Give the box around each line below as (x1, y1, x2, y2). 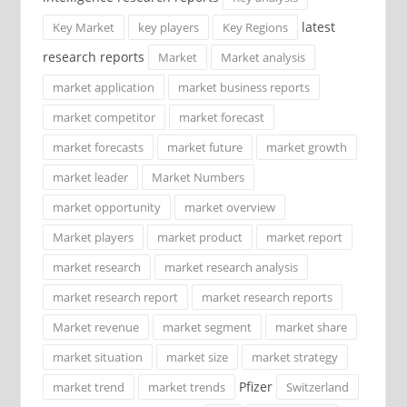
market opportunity (52, 199, 161, 216)
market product (156, 229, 243, 246)
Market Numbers (151, 169, 244, 186)
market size (165, 349, 228, 366)
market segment (162, 319, 252, 336)
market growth (265, 139, 347, 156)
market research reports (201, 289, 333, 306)
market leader (52, 169, 128, 186)
